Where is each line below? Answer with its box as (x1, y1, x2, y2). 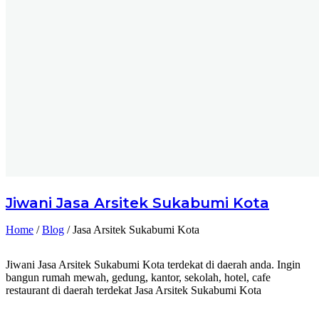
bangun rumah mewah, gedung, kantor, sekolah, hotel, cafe (6, 271, 271, 283)
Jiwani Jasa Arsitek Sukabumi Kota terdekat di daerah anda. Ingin (6, 258, 300, 271)
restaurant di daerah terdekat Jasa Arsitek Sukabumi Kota (6, 283, 261, 296)
